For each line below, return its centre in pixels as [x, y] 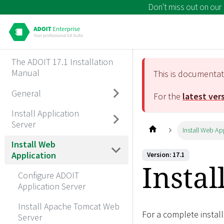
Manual [25, 73]
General [26, 93]
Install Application [45, 113]
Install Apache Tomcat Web [69, 206]
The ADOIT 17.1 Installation [62, 62]
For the [168, 96]
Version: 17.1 [166, 155]
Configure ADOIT [48, 175]
